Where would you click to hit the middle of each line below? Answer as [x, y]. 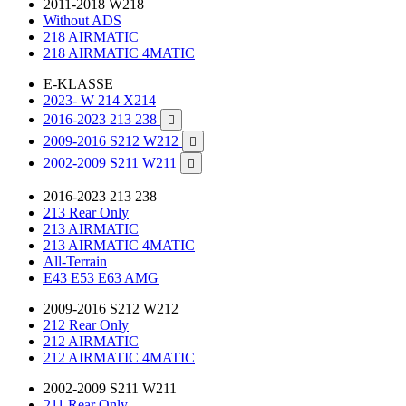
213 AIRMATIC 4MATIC [119, 245]
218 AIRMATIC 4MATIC [119, 53]
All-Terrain [75, 261]
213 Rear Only [86, 213]
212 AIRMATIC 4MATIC [119, 358]
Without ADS [82, 20]
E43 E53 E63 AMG [101, 278]
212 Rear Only [86, 325]
